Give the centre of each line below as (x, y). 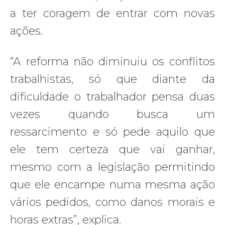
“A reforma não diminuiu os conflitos (113, 61)
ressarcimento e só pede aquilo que (113, 132)
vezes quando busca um (113, 114)
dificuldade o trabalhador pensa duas (113, 96)
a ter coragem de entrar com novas (113, 13)
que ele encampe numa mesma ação (113, 184)
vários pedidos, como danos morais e (113, 202)
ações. (26, 31)
